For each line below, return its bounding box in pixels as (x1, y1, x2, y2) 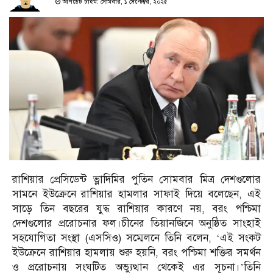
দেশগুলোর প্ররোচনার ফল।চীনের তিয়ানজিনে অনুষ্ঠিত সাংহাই (12, 217, 261, 230)
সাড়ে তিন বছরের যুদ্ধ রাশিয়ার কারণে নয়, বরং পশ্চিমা (12, 202, 261, 216)
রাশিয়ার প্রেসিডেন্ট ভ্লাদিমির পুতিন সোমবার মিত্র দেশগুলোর (12, 173, 261, 186)
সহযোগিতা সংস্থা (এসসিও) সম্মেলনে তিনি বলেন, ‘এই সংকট (12, 232, 261, 245)
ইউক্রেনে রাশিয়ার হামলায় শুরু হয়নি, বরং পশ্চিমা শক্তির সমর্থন (12, 246, 261, 260)
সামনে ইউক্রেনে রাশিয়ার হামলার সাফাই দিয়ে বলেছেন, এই (12, 188, 261, 201)
